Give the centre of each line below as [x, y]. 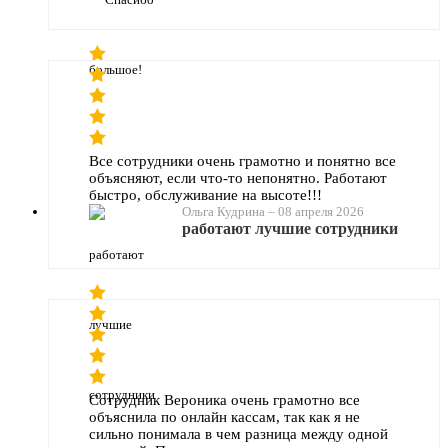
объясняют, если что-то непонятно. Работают [238, 177]
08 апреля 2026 [321, 211]
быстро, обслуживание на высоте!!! [205, 194]
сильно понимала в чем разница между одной [238, 433]
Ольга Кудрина [223, 211]
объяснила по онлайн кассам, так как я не [224, 416]
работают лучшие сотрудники [290, 228]
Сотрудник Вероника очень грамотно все [224, 399]
